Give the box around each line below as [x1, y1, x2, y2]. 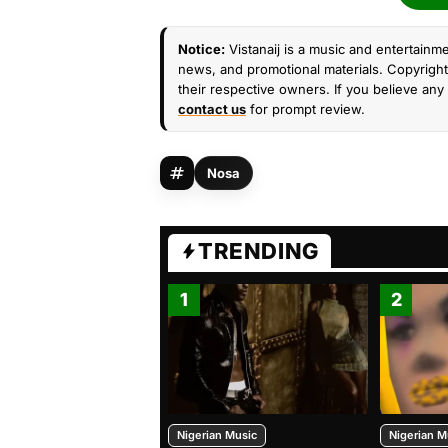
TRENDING [198, 238, 319, 264]
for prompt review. [246, 101, 365, 117]
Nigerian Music [177, 428, 257, 442]
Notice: [178, 41, 225, 57]
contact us [178, 101, 246, 117]
